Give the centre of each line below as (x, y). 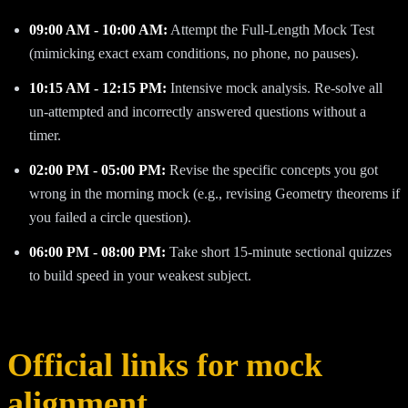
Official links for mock (165, 365)
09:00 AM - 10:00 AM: (98, 29)
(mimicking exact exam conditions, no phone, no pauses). (194, 53)
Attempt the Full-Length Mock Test (271, 29)
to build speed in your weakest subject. (140, 275)
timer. (45, 135)
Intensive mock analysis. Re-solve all (275, 87)
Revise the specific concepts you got (272, 169)
